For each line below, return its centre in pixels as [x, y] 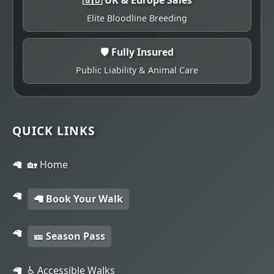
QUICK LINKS [54, 130]
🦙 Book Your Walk [78, 198]
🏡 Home [48, 164]
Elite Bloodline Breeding [137, 18]
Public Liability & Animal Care [137, 70]
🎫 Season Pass [69, 236]
